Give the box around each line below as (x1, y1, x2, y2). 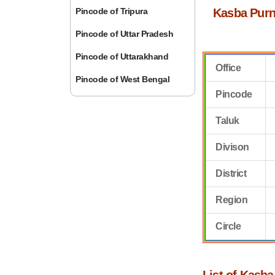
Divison (215, 142, 249, 152)
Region (215, 195, 248, 205)
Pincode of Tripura (76, 6, 148, 16)
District (215, 168, 247, 179)
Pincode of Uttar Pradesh (76, 29, 174, 39)
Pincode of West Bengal (76, 74, 170, 84)
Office (215, 63, 241, 73)
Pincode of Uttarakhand (76, 52, 169, 61)
